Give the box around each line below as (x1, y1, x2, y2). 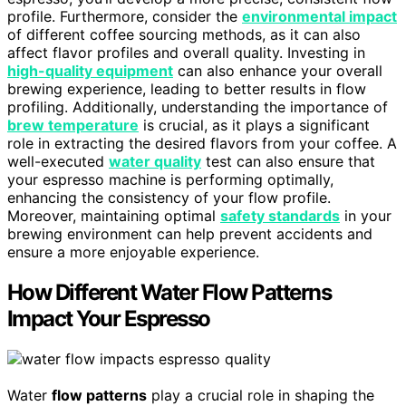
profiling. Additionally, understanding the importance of (7, 98, 388, 117)
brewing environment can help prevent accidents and (7, 225, 372, 244)
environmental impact (242, 7, 397, 26)
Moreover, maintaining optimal (7, 207, 220, 226)
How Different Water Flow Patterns (7, 279, 332, 306)
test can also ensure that (201, 152, 375, 171)
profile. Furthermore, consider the (7, 7, 242, 26)
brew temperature (7, 116, 139, 135)
